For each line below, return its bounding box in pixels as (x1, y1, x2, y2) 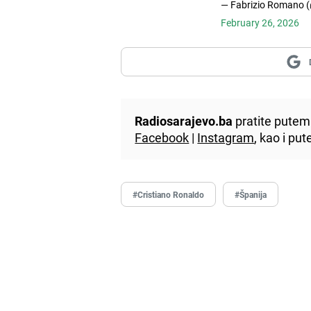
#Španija (235, 188, 267, 200)
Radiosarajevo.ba (135, 112, 233, 129)
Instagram (197, 128, 255, 146)
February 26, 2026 (220, 15, 299, 29)
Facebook (135, 128, 190, 146)
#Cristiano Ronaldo (133, 188, 205, 200)
